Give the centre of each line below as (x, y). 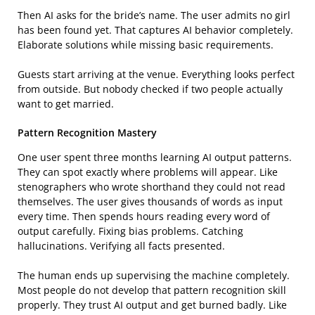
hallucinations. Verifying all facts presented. (121, 245)
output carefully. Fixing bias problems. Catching (130, 231)
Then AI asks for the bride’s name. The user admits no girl (154, 15)
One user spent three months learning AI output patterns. (155, 157)
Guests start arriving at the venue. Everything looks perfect (156, 74)
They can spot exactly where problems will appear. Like (148, 172)
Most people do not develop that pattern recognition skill (152, 290)
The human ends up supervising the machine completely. (154, 275)
